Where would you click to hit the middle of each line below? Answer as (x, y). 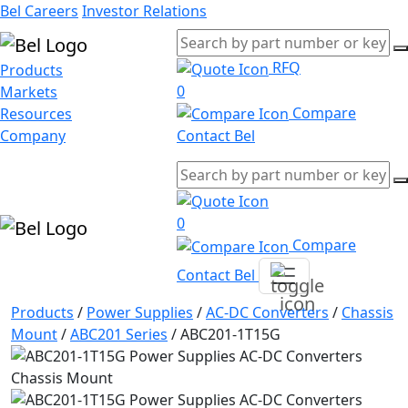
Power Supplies (140, 312)
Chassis (367, 312)
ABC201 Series (119, 334)
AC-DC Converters (267, 312)
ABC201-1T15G (230, 334)
